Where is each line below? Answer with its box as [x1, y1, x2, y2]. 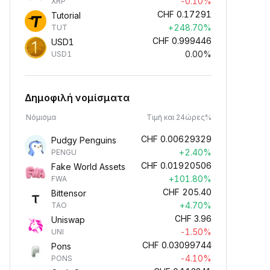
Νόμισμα [26, 113, 56, 122]
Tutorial [51, 10, 81, 20]
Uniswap [51, 215, 85, 225]
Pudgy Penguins [51, 135, 116, 145]
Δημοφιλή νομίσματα [25, 92, 130, 104]
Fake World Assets [51, 162, 125, 172]
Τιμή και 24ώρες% [146, 113, 212, 122]
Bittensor [51, 188, 86, 198]
